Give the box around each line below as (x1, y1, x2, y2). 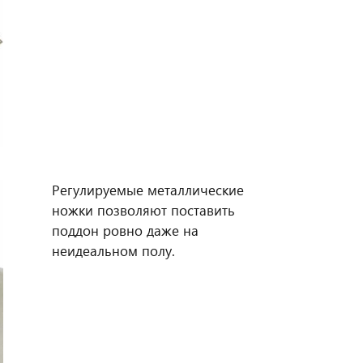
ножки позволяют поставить (51, 200, 235, 220)
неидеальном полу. (51, 241, 175, 260)
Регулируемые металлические (51, 180, 244, 199)
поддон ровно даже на (51, 220, 199, 240)
